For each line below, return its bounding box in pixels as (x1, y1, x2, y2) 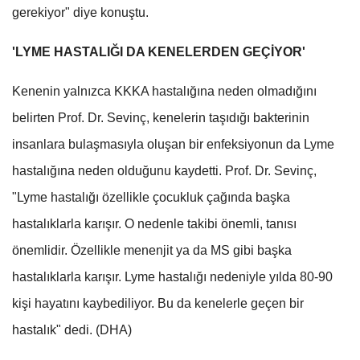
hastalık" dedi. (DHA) (12, 322, 132, 337)
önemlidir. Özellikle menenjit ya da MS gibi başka (12, 243, 292, 257)
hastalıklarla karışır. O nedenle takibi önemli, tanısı (12, 216, 297, 231)
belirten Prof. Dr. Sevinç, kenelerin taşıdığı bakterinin (12, 110, 309, 125)
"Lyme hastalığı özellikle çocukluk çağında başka (12, 190, 290, 204)
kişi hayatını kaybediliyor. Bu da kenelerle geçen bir (12, 296, 304, 310)
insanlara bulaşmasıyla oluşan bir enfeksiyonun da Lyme (12, 137, 334, 151)
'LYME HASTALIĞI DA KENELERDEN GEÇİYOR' (12, 44, 305, 59)
